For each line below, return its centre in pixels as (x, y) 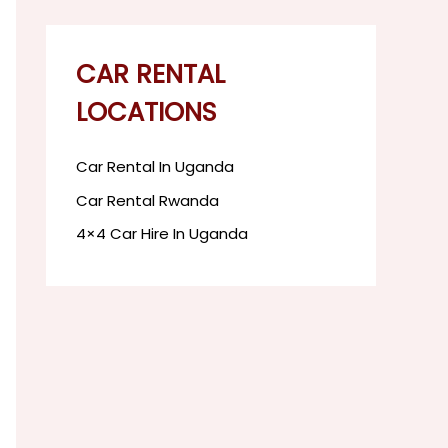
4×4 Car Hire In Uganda (162, 233)
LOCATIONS (146, 111)
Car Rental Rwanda (147, 200)
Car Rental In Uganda (155, 167)
